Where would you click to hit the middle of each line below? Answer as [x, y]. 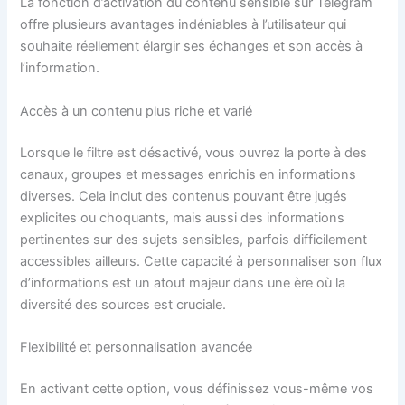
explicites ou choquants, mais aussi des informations [183, 217]
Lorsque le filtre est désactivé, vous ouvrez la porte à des [194, 152]
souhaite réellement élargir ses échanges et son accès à [192, 47]
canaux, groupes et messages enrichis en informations [188, 174]
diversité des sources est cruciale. [123, 304]
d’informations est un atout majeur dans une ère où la [183, 283]
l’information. [60, 68]
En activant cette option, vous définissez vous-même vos [197, 388]
